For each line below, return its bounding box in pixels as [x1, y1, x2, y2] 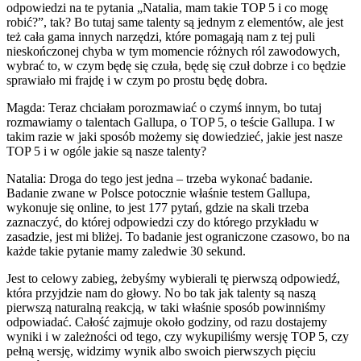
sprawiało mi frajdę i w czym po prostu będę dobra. [6, 73, 268, 87]
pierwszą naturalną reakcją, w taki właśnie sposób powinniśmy [6, 300, 326, 314]
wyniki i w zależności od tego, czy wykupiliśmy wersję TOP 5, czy [6, 329, 349, 343]
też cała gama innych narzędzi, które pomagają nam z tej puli [6, 29, 315, 44]
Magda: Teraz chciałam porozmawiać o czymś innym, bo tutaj [6, 100, 322, 114]
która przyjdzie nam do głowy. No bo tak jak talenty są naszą [6, 285, 316, 300]
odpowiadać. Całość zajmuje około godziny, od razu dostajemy [6, 314, 327, 329]
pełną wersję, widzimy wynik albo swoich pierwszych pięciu [6, 343, 316, 358]
